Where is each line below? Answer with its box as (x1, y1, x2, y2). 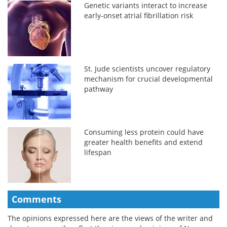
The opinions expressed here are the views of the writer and (8, 213, 213, 223)
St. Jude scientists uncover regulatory (84, 63, 211, 73)
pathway (84, 84, 113, 94)
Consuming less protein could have (84, 127, 204, 137)
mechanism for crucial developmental (84, 73, 213, 84)
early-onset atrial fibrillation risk (84, 10, 194, 20)
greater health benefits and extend (84, 137, 203, 147)
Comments (12, 193, 61, 205)
